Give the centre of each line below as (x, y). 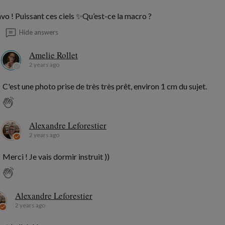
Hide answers (39, 32)
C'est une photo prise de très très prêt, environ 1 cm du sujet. (105, 86)
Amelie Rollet (53, 55)
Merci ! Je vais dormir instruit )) (56, 157)
